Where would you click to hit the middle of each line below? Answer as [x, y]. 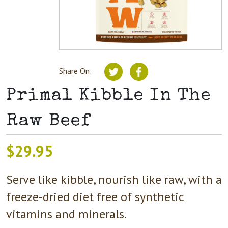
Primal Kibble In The [109, 96]
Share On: [80, 70]
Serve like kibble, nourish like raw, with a [114, 179]
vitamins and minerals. [66, 214]
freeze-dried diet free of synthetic [95, 196]
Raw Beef [48, 121]
